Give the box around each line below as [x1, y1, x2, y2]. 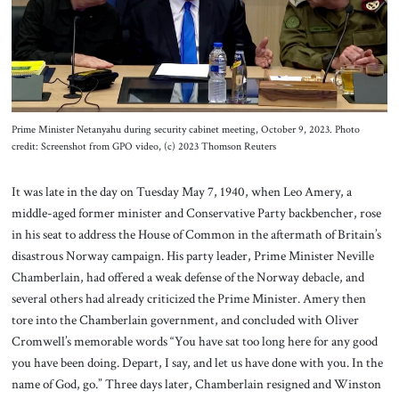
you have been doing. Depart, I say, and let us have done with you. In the [11, 354, 383, 372]
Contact [177, 48, 222, 66]
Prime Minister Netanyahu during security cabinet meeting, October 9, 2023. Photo [11, 122, 360, 136]
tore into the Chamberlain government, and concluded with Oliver [11, 311, 359, 330]
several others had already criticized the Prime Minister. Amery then [11, 289, 366, 308]
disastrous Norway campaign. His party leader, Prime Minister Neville [11, 247, 374, 265]
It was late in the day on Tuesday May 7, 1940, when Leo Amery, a [11, 183, 352, 201]
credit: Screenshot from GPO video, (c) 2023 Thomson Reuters [11, 139, 276, 153]
